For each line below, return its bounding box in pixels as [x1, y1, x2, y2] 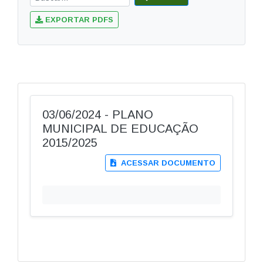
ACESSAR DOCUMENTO [119, 159, 215, 167]
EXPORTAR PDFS [43, 15, 113, 24]
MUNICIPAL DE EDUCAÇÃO [42, 122, 198, 135]
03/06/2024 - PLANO [42, 108, 153, 121]
